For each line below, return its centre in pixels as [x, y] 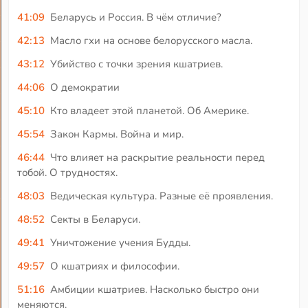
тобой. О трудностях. [68, 172]
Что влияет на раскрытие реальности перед [157, 157]
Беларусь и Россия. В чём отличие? [135, 17]
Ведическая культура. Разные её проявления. [161, 196]
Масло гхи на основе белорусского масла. [151, 40]
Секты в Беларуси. [95, 219]
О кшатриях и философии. [114, 266]
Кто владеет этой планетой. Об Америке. [149, 110]
